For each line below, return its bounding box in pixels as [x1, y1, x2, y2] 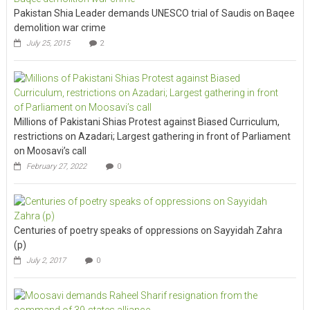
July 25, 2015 [26, 39, 70, 48]
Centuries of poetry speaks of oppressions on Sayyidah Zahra [13, 225, 282, 237]
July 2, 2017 [26, 256, 66, 266]
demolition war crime [13, 22, 106, 34]
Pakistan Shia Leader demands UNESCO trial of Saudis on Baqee [13, 8, 295, 19]
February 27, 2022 [26, 162, 86, 172]
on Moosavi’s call [13, 145, 86, 157]
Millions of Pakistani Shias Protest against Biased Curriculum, [13, 116, 280, 128]
